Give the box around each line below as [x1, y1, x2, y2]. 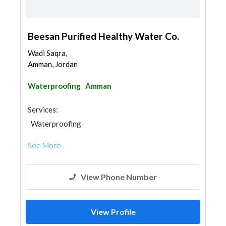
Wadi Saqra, [28, 48, 67, 58]
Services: [28, 105, 58, 114]
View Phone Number [81, 172, 157, 182]
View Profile [90, 207, 136, 216]
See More [28, 141, 61, 150]
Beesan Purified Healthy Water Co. [28, 30, 179, 42]
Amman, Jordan [28, 60, 78, 69]
